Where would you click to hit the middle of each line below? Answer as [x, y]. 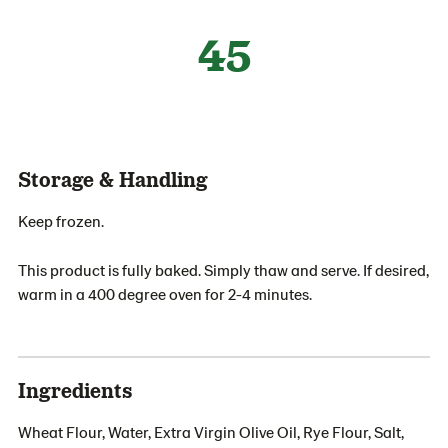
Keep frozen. [61, 220]
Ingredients [75, 389]
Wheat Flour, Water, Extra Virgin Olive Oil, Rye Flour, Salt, [211, 431]
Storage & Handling [113, 178]
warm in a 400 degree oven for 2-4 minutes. [165, 293]
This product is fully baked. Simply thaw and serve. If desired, [223, 269]
